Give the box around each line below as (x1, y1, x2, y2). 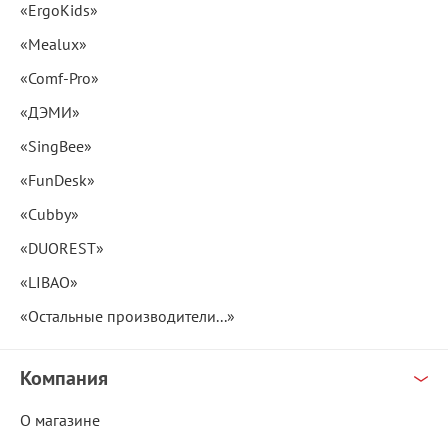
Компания (20, 365, 108, 392)
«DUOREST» (20, 238, 104, 259)
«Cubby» (20, 204, 79, 225)
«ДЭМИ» (20, 102, 80, 123)
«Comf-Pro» (20, 68, 99, 89)
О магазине (20, 410, 100, 431)
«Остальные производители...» (20, 306, 235, 327)
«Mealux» (20, 34, 87, 55)
